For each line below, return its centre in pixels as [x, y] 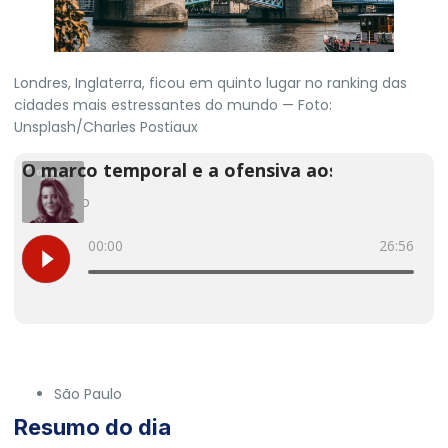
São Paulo [88, 394]
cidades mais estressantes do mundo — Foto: [173, 105]
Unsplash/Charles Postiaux [106, 127]
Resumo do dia [92, 427]
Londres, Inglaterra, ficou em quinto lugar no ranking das [210, 83]
